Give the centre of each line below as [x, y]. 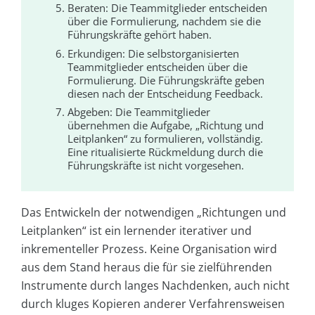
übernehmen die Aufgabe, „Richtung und [166, 126]
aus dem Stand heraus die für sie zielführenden [147, 268]
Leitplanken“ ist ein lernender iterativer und [136, 231]
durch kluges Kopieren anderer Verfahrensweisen [153, 304]
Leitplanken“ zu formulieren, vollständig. [166, 139]
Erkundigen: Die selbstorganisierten [154, 53]
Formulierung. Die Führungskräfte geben [166, 80]
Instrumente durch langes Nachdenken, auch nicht [155, 286]
